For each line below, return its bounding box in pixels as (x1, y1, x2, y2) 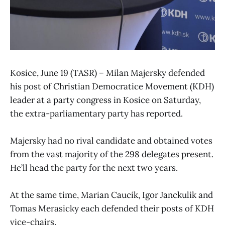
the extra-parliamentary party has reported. (10, 108, 183, 119)
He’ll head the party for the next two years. (10, 162, 178, 174)
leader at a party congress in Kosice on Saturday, (10, 94, 201, 105)
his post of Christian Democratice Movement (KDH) (10, 81, 214, 92)
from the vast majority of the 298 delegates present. (10, 149, 213, 160)
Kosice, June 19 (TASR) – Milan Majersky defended (10, 67, 205, 78)
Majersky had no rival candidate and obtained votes (10, 135, 212, 147)
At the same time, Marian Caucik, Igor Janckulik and (10, 189, 213, 201)
